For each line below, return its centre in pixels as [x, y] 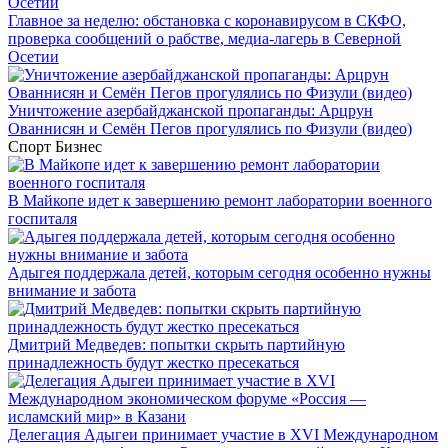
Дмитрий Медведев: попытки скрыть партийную [176, 344]
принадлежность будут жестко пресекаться [153, 362]
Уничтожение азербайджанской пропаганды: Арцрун [190, 110]
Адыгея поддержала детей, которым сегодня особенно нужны [219, 272]
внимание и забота [72, 290]
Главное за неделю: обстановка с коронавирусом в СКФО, [207, 20]
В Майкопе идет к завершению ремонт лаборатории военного [220, 200]
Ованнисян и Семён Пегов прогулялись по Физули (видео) [210, 128]
